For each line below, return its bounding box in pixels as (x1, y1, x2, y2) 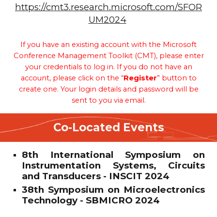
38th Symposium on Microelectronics (22, 184, 205, 195)
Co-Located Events (53, 121, 164, 134)
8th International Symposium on (22, 149, 205, 160)
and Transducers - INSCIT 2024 (22, 170, 170, 182)
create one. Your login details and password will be (18, 85, 199, 93)
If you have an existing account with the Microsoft (20, 40, 197, 49)
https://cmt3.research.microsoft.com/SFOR (15, 1, 202, 13)
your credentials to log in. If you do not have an (25, 62, 192, 71)
